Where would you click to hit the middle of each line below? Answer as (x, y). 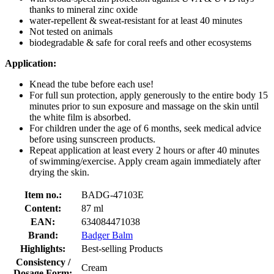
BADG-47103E (113, 194)
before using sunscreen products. (92, 139)
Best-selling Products (122, 248)
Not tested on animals (71, 31)
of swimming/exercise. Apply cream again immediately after (145, 161)
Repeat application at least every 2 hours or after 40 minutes (144, 150)
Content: (43, 208)
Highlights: (43, 248)
